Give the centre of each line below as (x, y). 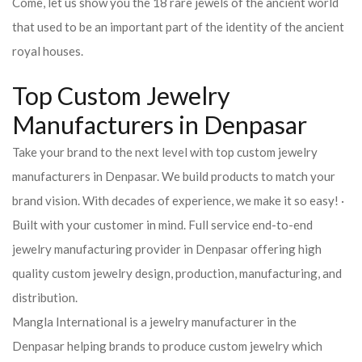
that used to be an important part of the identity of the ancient (178, 27)
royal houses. (48, 51)
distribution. (46, 297)
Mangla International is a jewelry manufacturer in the (154, 322)
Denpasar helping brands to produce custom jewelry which (167, 346)
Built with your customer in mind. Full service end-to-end (162, 225)
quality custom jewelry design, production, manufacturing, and (177, 273)
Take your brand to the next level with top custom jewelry (165, 152)
